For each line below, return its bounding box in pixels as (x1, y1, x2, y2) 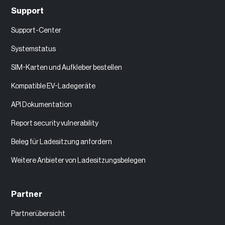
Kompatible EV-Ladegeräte (11, 83, 96, 90)
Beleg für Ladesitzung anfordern (11, 139, 113, 146)
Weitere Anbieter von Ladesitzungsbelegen (11, 157, 146, 165)
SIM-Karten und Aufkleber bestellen (11, 64, 123, 72)
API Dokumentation (11, 101, 72, 109)
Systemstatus (11, 46, 56, 53)
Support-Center (11, 27, 62, 35)
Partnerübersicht (11, 210, 66, 218)
